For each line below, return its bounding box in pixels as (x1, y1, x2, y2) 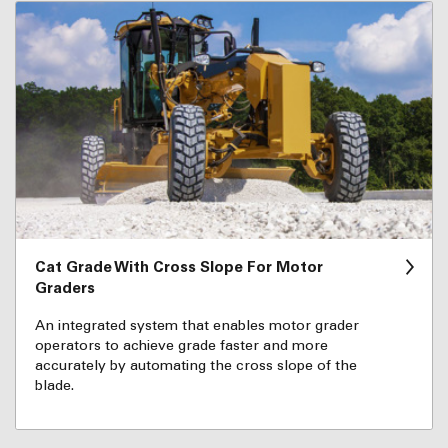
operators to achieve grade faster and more (34, 337, 328, 355)
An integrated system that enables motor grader (34, 317, 359, 335)
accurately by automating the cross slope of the (34, 357, 357, 375)
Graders (34, 279, 95, 298)
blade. (34, 377, 74, 395)
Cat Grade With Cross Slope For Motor (34, 258, 323, 277)
